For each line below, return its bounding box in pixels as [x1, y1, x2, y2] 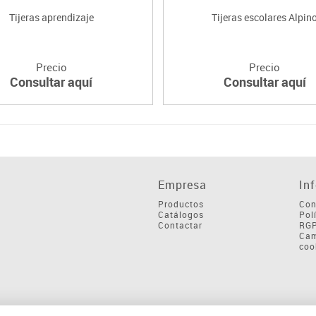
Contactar [158, 219, 202, 231]
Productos [158, 197, 204, 209]
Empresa [158, 176, 207, 193]
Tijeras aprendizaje [8, 10, 94, 24]
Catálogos [158, 208, 204, 220]
